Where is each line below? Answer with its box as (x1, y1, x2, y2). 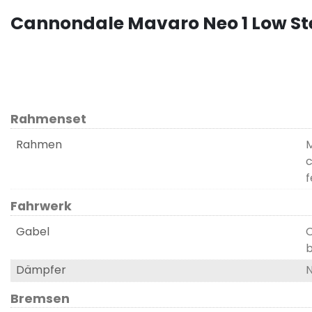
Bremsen (10, 290, 70, 307)
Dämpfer (16, 262, 66, 279)
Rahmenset (10, 110, 86, 127)
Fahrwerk (10, 198, 72, 215)
